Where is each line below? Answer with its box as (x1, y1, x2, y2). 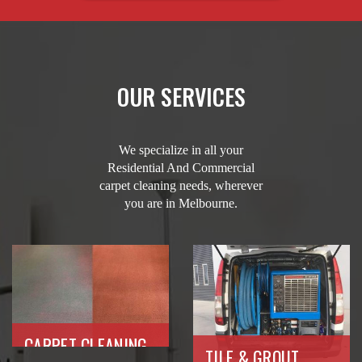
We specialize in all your (119, 142, 243, 157)
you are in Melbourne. (124, 196, 238, 210)
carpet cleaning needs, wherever (99, 178, 263, 192)
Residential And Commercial (107, 160, 255, 175)
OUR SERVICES (116, 79, 246, 113)
